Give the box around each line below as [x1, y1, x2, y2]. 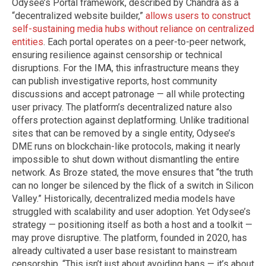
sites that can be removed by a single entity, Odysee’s [12, 127, 235, 139]
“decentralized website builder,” [12, 9, 145, 21]
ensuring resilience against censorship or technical [12, 49, 222, 61]
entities [12, 36, 43, 47]
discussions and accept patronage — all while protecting [12, 88, 245, 100]
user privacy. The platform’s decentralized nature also [12, 101, 232, 113]
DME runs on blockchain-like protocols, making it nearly [12, 140, 240, 152]
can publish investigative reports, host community [12, 75, 217, 87]
